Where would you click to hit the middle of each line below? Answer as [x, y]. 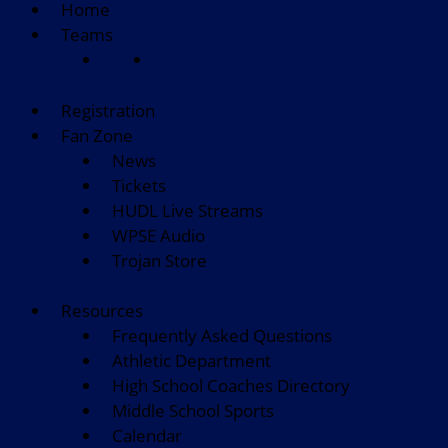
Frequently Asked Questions [222, 335]
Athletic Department [191, 360]
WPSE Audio [158, 235]
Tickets [139, 185]
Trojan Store [159, 260]
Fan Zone [97, 135]
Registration [108, 110]
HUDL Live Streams [187, 210]
